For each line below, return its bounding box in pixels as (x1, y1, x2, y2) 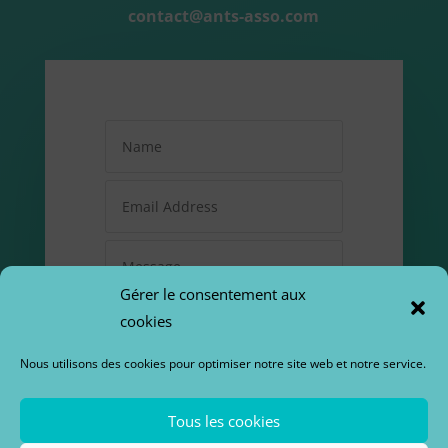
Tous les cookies (168, 410, 280, 431)
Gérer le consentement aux (120, 284, 306, 304)
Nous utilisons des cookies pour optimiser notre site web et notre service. (20, 355, 426, 372)
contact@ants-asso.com (128, 4, 320, 27)
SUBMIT (261, 411, 322, 431)
